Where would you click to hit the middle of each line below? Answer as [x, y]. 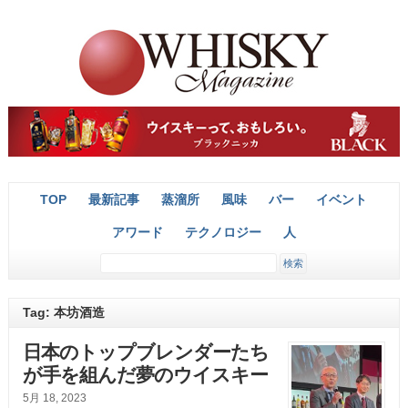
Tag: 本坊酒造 [63, 313]
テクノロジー [223, 233]
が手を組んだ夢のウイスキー [145, 376]
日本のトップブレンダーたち [145, 353]
